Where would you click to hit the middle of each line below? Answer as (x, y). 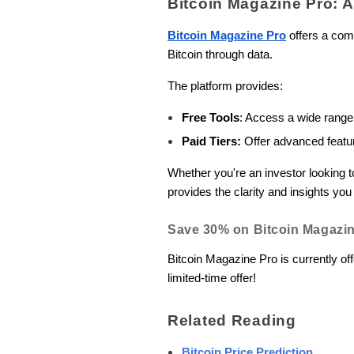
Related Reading (232, 321)
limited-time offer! (212, 279)
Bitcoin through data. (222, 55)
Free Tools (211, 118)
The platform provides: (225, 87)
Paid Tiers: (211, 142)
